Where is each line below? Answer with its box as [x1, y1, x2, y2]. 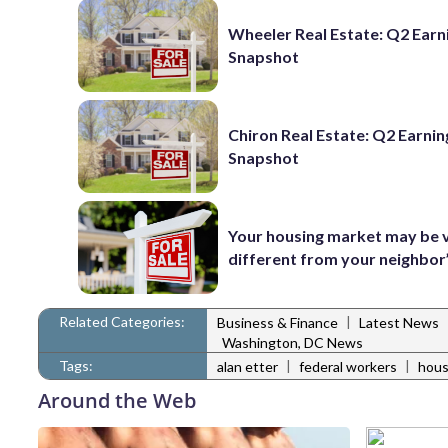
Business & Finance [217, 314, 338, 332]
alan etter [217, 358, 278, 376]
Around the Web [38, 386, 196, 414]
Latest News [359, 314, 439, 332]
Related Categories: [59, 312, 185, 330]
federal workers [299, 358, 397, 376]
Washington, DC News [222, 333, 363, 351]
